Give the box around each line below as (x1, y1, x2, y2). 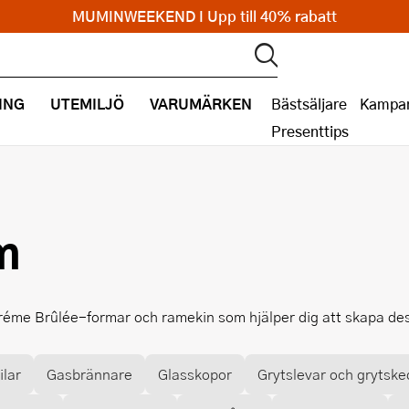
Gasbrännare (47, 363, 132, 384)
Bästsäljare (271, 93, 347, 114)
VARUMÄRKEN (150, 92, 252, 115)
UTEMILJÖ (50, 92, 124, 115)
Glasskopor (158, 363, 232, 384)
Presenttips (271, 121, 349, 142)
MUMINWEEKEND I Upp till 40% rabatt (72, 5, 337, 26)
